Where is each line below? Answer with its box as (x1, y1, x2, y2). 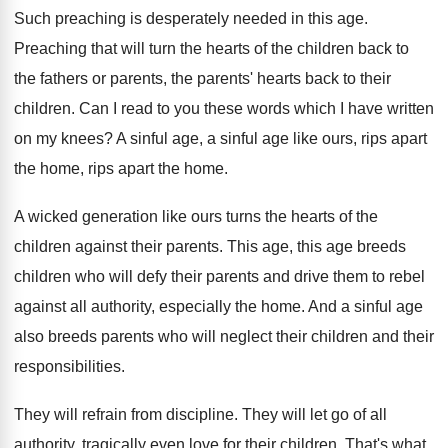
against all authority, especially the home (14, 298, 301, 315)
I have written (340, 100, 434, 117)
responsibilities (14, 358, 121, 375)
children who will (14, 268, 133, 285)
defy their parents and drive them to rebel (137, 268, 425, 285)
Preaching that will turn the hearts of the (14, 40, 293, 57)
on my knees (14, 130, 104, 147)
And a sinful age (308, 298, 423, 315)
